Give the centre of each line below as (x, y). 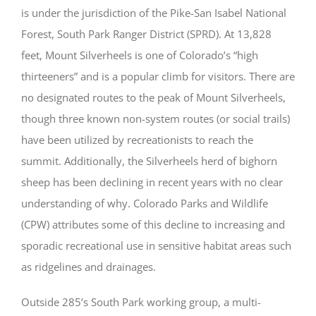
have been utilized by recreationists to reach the (137, 139)
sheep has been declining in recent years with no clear (152, 182)
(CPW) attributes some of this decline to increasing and (153, 224)
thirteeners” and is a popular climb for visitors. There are (158, 76)
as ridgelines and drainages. (90, 266)
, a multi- (239, 302)
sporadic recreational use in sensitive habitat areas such (156, 245)
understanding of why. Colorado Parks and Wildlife (145, 203)
